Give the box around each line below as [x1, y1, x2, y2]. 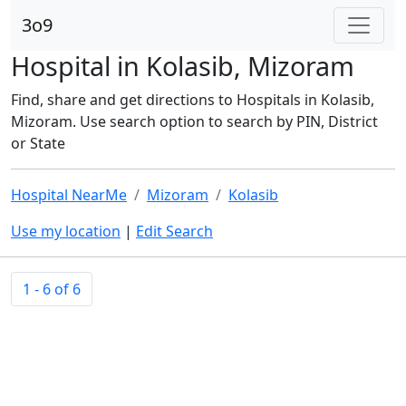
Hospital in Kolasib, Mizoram [11, 48, 354, 83]
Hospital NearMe [11, 185, 127, 205]
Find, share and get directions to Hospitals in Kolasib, [11, 90, 374, 110]
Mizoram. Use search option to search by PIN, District [11, 111, 378, 131]
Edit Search [136, 221, 213, 241]
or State [11, 133, 65, 153]
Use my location [11, 221, 121, 241]
